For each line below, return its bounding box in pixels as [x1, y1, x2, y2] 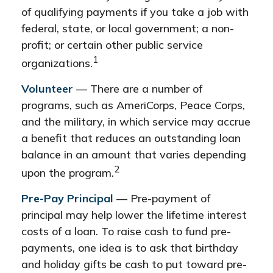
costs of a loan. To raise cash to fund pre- [21, 224, 231, 238]
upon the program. [21, 166, 114, 180]
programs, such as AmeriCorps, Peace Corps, [21, 98, 245, 112]
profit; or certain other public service [21, 38, 203, 52]
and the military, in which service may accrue [21, 115, 250, 129]
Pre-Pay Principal [21, 191, 113, 205]
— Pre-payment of [113, 191, 210, 205]
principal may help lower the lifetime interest [21, 208, 247, 222]
